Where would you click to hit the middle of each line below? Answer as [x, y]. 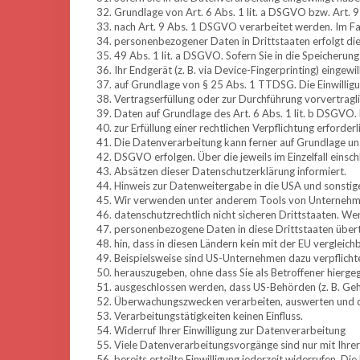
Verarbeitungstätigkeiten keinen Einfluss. [209, 316]
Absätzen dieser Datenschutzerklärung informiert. [230, 171]
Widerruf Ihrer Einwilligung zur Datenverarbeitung [230, 330]
